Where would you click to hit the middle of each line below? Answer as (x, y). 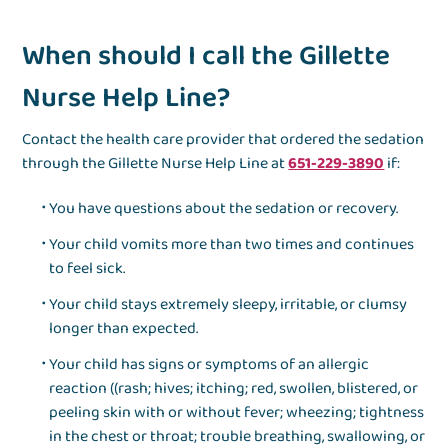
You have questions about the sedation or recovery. (224, 209)
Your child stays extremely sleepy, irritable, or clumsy (228, 305)
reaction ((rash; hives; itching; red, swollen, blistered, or (234, 389)
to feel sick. (87, 269)
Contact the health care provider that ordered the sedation (223, 140)
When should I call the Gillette (206, 57)
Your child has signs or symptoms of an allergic (209, 365)
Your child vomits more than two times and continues (232, 245)
